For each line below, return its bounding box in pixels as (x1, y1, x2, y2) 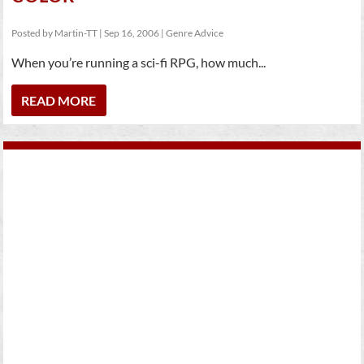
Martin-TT (54, 27, 98, 39)
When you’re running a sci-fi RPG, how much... (11, 54, 266, 70)
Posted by (11, 27, 55, 39)
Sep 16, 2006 (104, 27, 160, 39)
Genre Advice (166, 27, 224, 39)
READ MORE (21, 93, 97, 108)
